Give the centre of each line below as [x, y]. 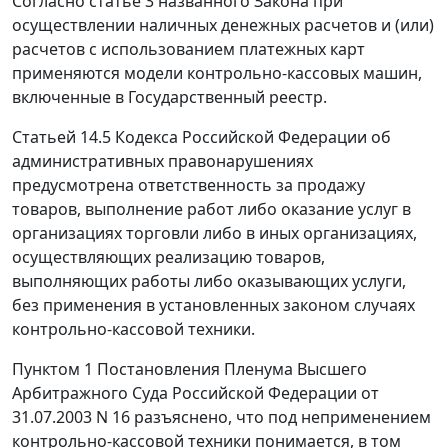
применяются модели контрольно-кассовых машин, [217, 73]
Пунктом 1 [52, 369]
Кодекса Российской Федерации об [251, 137]
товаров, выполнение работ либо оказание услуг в [211, 209]
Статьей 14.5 [61, 137]
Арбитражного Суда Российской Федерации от [195, 393]
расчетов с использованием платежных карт [188, 49]
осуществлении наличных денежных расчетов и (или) [223, 25]
